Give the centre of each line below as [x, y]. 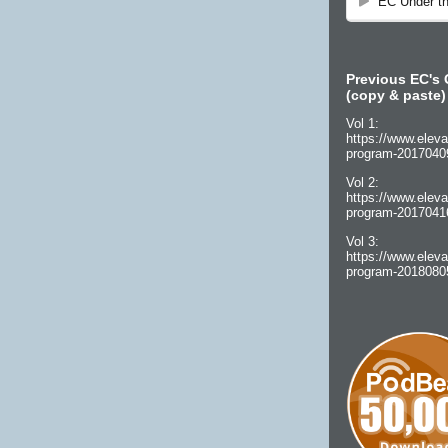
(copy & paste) [396, 94]
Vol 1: [362, 124]
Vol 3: [362, 242]
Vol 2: [362, 183]
